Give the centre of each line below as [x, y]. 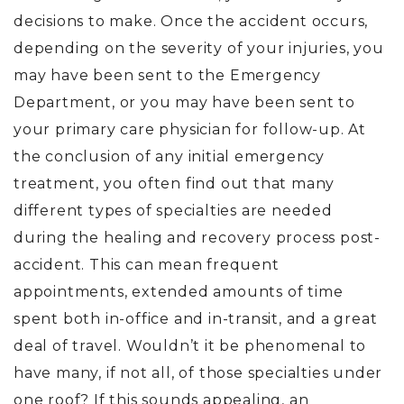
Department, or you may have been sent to [184, 102]
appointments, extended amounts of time [179, 292]
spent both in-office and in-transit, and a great [196, 319]
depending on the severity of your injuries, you [199, 48]
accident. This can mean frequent [147, 265]
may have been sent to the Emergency [167, 75]
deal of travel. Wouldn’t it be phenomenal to [190, 346]
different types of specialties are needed [173, 211]
